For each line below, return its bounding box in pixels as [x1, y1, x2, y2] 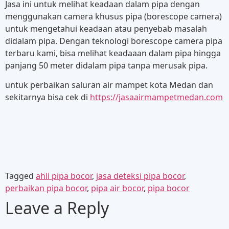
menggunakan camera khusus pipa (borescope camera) [5, 11, 222, 22]
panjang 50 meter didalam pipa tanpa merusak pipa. [5, 60, 208, 72]
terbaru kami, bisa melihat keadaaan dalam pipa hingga [5, 48, 221, 59]
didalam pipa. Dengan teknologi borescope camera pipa [5, 35, 222, 47]
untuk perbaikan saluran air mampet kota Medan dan [5, 79, 213, 91]
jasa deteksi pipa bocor [96, 170, 184, 182]
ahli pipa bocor [36, 170, 92, 182]
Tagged [5, 170, 36, 182]
